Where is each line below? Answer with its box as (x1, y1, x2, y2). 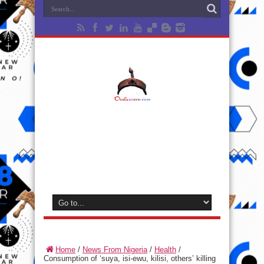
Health (154, 245, 176, 254)
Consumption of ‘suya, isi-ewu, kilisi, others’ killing (44, 254, 216, 263)
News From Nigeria (82, 245, 147, 254)
